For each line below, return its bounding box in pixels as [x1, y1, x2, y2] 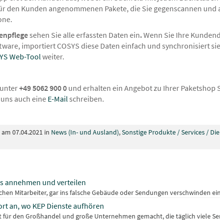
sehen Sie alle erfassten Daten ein [29, 30, 140, 40]
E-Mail [48, 94, 68, 104]
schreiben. [68, 94, 104, 104]
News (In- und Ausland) [51, 128, 119, 137]
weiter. [41, 52, 64, 62]
